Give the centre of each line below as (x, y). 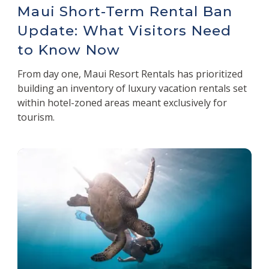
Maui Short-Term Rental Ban (125, 11)
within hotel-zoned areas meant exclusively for (122, 102)
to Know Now (69, 50)
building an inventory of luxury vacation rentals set (132, 88)
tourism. (36, 117)
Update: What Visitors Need (125, 30)
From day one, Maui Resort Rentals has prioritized (130, 74)
